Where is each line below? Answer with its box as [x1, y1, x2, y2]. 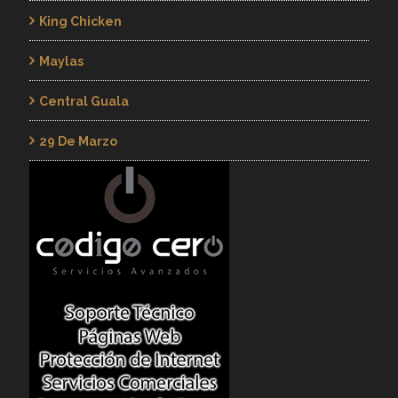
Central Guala [38, 94, 129, 108]
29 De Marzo [38, 134, 117, 148]
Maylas [38, 54, 84, 68]
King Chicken [38, 14, 122, 28]
